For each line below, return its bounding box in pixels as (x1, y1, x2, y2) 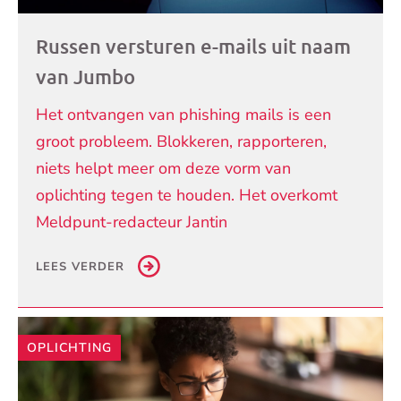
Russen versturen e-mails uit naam (36, 33, 351, 58)
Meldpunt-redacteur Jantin (36, 210, 227, 233)
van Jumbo (36, 64, 135, 89)
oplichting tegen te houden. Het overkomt (36, 183, 337, 206)
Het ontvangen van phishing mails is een (36, 103, 331, 125)
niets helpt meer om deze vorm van (36, 157, 291, 179)
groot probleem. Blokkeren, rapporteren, (36, 130, 327, 152)
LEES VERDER (36, 258, 124, 275)
